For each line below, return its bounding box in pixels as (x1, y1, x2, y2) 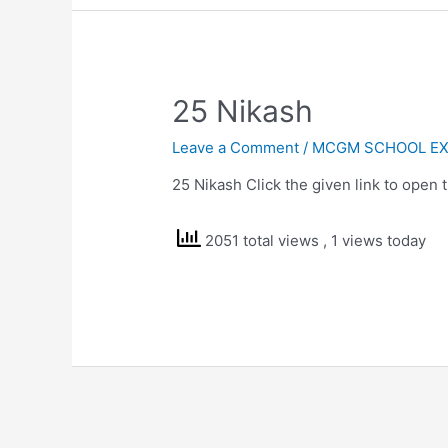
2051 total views (201, 230, 324, 250)
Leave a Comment (172, 137, 300, 157)
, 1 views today (323, 230, 427, 250)
